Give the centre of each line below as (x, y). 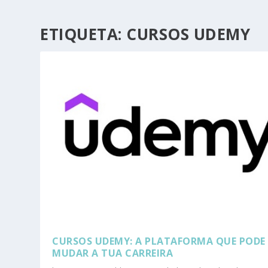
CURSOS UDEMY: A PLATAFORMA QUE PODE (159, 241)
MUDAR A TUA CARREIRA (113, 253)
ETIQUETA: (83, 34)
